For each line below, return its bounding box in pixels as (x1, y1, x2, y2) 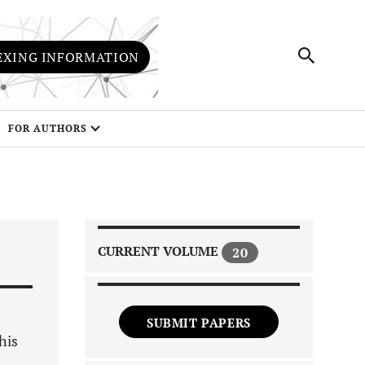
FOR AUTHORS (8, 122, 87, 134)
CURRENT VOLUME (98, 242, 222, 261)
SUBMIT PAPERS (147, 314, 251, 332)
